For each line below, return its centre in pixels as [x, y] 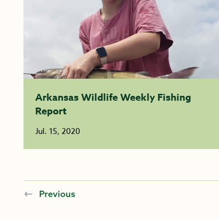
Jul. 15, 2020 [58, 131]
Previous [57, 194]
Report [51, 111]
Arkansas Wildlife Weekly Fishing [113, 97]
